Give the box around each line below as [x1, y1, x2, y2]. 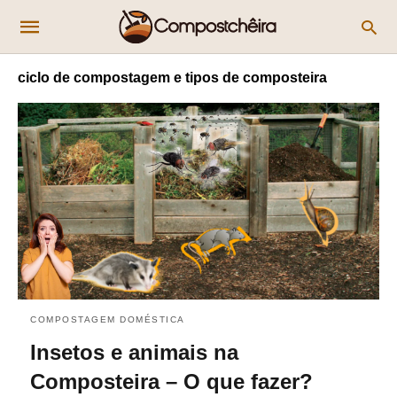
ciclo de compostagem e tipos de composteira [18, 70, 327, 85]
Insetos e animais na [30, 339, 238, 364]
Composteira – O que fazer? [30, 369, 313, 393]
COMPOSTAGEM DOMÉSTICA [30, 314, 185, 324]
